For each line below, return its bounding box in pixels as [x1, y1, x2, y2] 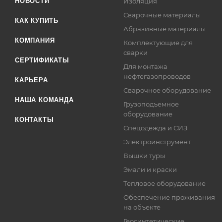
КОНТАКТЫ [15, 116, 54, 123]
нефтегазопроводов [123, 72, 191, 80]
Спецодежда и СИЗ [123, 124, 188, 132]
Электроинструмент [123, 138, 191, 146]
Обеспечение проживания [123, 193, 216, 201]
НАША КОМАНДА [15, 96, 74, 104]
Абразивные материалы [123, 25, 206, 33]
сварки [123, 49, 148, 56]
